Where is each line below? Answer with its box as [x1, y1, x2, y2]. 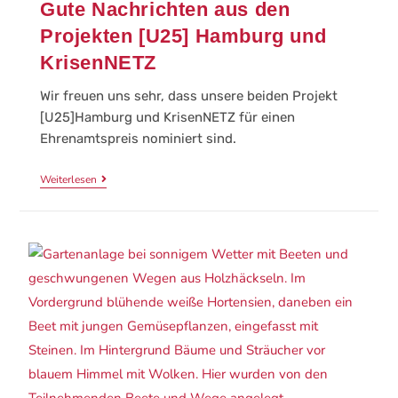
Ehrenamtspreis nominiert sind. [39, 130, 236, 147]
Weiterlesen [39, 171, 97, 187]
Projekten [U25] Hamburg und [39, 24, 327, 47]
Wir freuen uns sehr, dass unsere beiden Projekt [39, 87, 338, 104]
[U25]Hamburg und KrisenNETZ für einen [39, 108, 295, 125]
